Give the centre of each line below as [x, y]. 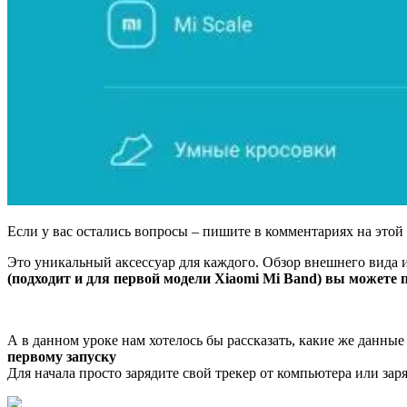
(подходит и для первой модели [111, 278]
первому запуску [62, 356]
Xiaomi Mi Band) [270, 278]
